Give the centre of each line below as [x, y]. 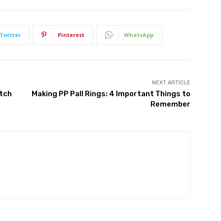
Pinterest [71, 35]
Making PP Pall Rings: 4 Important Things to [111, 93]
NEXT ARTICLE [171, 82]
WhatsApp [139, 35]
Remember [170, 104]
